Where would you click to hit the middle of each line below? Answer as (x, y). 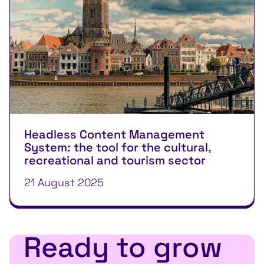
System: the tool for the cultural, (117, 147)
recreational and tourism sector (115, 160)
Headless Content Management (114, 134)
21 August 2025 (64, 182)
